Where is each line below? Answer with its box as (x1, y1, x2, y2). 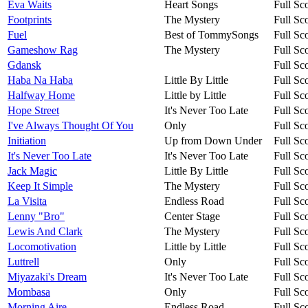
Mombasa (8, 285, 50, 298)
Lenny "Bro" (8, 210, 65, 222)
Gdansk (8, 58, 41, 71)
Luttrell (8, 255, 39, 267)
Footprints (8, 13, 52, 25)
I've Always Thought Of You (8, 119, 133, 131)
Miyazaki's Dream (8, 270, 87, 283)
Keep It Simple (8, 179, 73, 192)
